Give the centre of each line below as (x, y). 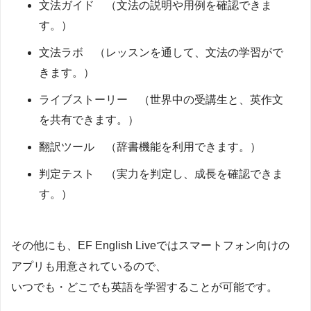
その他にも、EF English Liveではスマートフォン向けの (150, 245)
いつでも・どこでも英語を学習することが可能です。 (144, 287)
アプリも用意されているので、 (89, 266)
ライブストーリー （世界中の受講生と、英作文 (161, 99)
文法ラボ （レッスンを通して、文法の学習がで (161, 52)
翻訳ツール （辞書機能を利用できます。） (150, 146)
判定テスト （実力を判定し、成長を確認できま (161, 174)
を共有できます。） (89, 119)
